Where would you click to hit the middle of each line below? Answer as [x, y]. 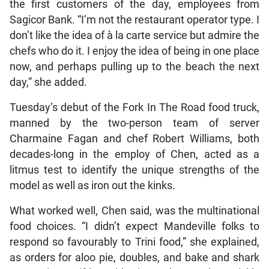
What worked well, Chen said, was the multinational [134, 210]
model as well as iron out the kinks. [92, 185]
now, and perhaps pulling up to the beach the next [134, 66]
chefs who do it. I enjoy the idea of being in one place [134, 51]
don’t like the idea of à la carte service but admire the [134, 35]
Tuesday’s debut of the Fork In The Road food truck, [134, 107]
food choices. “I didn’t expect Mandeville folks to [134, 226]
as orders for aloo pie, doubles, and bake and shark [134, 257]
